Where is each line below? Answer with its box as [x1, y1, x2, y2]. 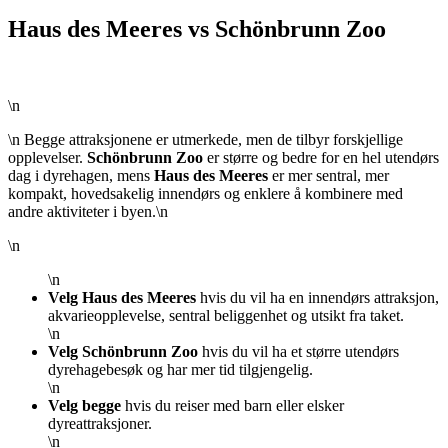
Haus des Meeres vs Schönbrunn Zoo [8, 16, 386, 43]
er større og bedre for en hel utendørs [203, 149, 439, 167]
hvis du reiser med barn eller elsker [121, 397, 344, 415]
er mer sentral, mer [268, 167, 389, 185]
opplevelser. [8, 149, 87, 167]
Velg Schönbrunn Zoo [48, 343, 198, 361]
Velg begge [48, 397, 121, 415]
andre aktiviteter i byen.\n [8, 203, 168, 221]
